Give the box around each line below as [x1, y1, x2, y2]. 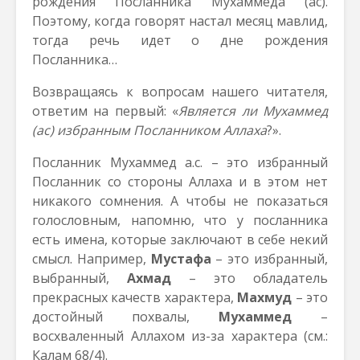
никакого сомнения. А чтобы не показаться [32, 192, 328, 210]
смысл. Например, [32, 250, 151, 268]
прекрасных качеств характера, [32, 288, 238, 306]
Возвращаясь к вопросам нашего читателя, [32, 83, 328, 100]
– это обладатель [171, 269, 328, 287]
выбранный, [32, 269, 127, 287]
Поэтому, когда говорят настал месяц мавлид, [32, 12, 328, 30]
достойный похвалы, [32, 308, 219, 325]
